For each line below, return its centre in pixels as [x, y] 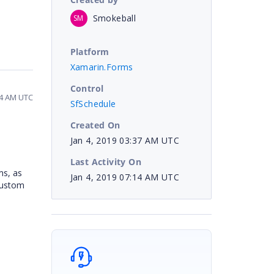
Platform [90, 51]
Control [87, 88]
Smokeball [114, 18]
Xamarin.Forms [102, 67]
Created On [95, 125]
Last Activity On [106, 161]
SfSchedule [93, 103]
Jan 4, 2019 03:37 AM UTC [125, 140]
